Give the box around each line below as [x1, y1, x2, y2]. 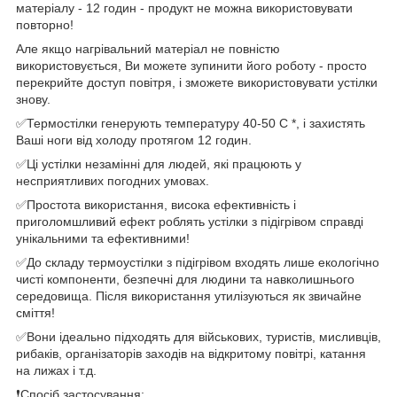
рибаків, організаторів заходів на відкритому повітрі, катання [16, 346, 366, 361]
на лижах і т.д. [16, 362, 97, 378]
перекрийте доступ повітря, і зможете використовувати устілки [16, 74, 378, 90]
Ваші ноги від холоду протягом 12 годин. [16, 132, 252, 147]
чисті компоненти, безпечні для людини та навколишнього [16, 271, 354, 286]
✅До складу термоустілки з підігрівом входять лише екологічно [16, 254, 379, 269]
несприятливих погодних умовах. [16, 173, 209, 188]
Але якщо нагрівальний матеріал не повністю [16, 41, 280, 56]
